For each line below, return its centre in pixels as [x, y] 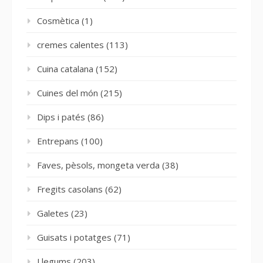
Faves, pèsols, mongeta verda [98, 165]
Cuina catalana [65, 68]
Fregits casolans [70, 189]
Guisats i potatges [74, 237]
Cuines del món [68, 92]
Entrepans [58, 141]
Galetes [53, 213]
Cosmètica [58, 20]
